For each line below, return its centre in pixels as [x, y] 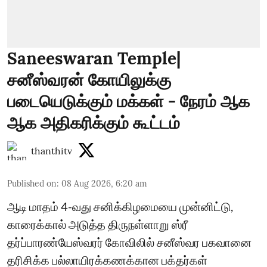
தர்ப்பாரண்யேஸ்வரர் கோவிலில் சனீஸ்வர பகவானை [129, 242]
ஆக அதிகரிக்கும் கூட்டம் [94, 123]
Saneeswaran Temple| [94, 58]
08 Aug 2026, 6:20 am [104, 184]
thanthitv [52, 151]
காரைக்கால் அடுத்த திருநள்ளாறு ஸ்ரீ [97, 224]
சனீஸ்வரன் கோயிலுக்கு [89, 80]
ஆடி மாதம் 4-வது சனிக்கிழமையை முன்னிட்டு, [120, 206]
